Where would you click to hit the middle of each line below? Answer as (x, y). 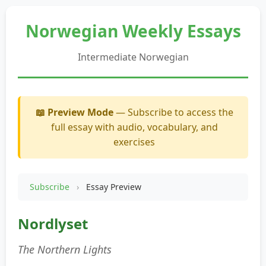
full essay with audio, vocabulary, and (134, 127)
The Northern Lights (65, 249)
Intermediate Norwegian (133, 57)
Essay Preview (113, 187)
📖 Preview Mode (74, 112)
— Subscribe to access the (173, 112)
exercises (134, 142)
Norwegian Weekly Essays (133, 31)
